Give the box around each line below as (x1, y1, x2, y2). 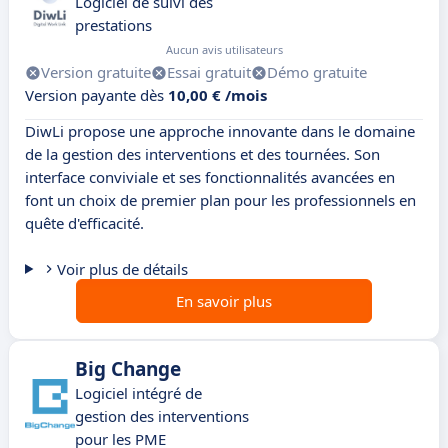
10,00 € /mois (168, 85, 267, 106)
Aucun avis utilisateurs (166, 42, 283, 58)
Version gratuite (41, 62, 151, 83)
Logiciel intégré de (75, 383, 202, 404)
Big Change (75, 356, 181, 383)
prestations (75, 15, 152, 36)
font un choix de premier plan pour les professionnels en (25, 190, 416, 211)
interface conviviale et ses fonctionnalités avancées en (25, 167, 395, 188)
